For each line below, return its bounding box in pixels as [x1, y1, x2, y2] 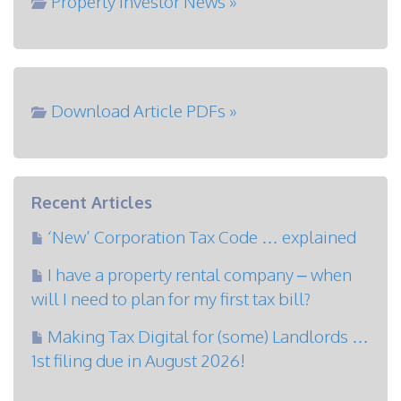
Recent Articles [31, 192, 152, 212]
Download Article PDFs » [51, 99, 237, 121]
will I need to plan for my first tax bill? [31, 287, 311, 309]
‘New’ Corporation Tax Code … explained [47, 226, 356, 247]
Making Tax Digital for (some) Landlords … [47, 325, 369, 346]
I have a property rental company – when [47, 263, 352, 285]
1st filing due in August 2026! [31, 349, 245, 371]
